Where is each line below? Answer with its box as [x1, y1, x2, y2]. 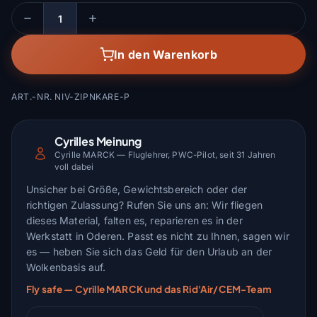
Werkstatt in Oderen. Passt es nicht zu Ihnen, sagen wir [26, 229, 289, 242]
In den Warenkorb [113, 47, 218, 62]
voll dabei [54, 161, 94, 172]
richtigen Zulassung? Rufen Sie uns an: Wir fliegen [26, 198, 263, 211]
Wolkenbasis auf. [26, 260, 106, 273]
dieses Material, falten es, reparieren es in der [26, 214, 243, 226]
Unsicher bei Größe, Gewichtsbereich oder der [26, 183, 248, 195]
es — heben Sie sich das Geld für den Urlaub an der [26, 245, 272, 258]
